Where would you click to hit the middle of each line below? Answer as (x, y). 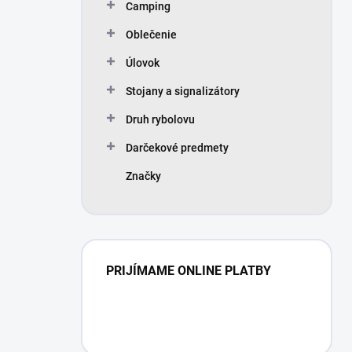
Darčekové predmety (177, 148)
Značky (143, 176)
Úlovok (143, 63)
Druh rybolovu (160, 119)
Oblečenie (151, 35)
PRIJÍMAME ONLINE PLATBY (189, 271)
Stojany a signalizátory (183, 91)
